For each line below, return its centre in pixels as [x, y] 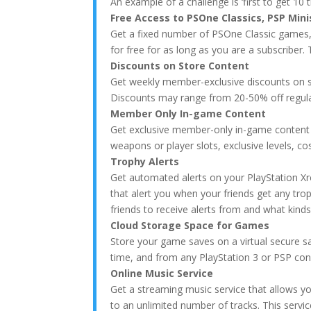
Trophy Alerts [145, 161]
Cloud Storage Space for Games [190, 225]
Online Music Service [162, 273]
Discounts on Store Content [180, 66]
